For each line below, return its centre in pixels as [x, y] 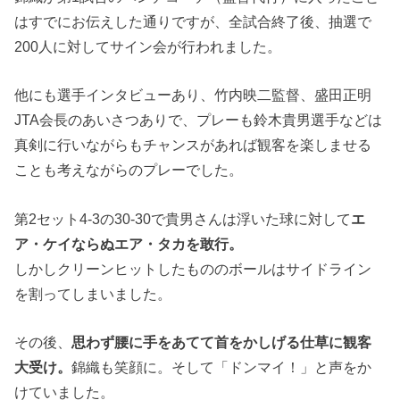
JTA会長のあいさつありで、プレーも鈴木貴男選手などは [199, 120]
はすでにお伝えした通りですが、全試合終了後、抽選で [193, 21]
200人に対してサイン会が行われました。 [148, 46]
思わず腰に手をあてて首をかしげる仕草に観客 [222, 342]
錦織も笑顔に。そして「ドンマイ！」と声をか [222, 367]
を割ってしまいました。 [93, 293]
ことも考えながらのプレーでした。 [129, 170]
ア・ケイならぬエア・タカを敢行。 [129, 243]
